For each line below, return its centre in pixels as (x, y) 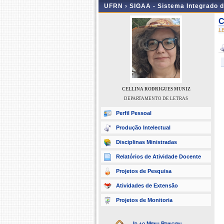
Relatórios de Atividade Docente (158, 156)
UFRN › (117, 6)
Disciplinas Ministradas (146, 142)
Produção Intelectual (143, 127)
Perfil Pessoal (134, 113)
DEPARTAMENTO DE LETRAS (156, 98)
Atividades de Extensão (147, 185)
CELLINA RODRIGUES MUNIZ (156, 89)
